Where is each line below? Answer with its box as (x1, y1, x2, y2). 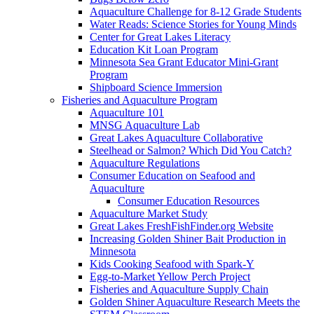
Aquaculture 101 (90, 106, 164, 118)
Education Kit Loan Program (90, 43, 218, 55)
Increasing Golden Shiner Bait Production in (90, 232, 286, 245)
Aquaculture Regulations (90, 156, 200, 169)
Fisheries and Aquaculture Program (62, 93, 217, 106)
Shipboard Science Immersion (90, 81, 222, 93)
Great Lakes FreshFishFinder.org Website (90, 219, 273, 232)
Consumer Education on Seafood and (90, 169, 255, 182)
